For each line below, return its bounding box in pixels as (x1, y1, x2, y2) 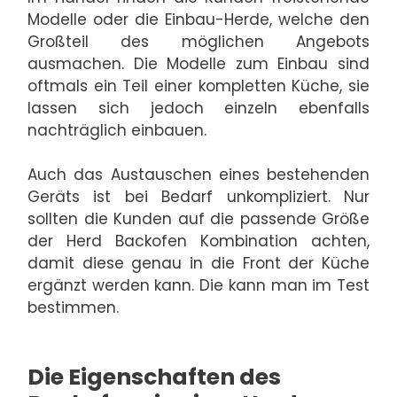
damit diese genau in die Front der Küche (27, 253, 370, 275)
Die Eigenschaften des (27, 361, 281, 393)
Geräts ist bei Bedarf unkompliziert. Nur (27, 186, 370, 208)
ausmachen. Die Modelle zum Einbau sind (27, 52, 370, 74)
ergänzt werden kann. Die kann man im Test (27, 275, 370, 297)
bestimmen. (27, 297, 119, 319)
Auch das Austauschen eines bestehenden (27, 164, 370, 186)
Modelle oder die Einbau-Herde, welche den (27, 8, 370, 30)
